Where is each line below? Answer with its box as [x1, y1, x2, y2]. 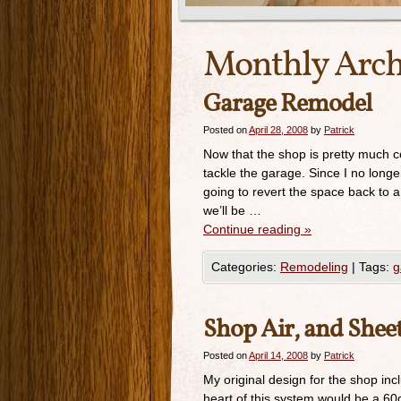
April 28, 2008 [249, 124, 308, 135]
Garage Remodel [203, 87, 371, 122]
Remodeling [280, 260, 348, 274]
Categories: [211, 260, 280, 274]
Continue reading [203, 222, 304, 236]
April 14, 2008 [249, 350, 308, 361]
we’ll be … [203, 203, 261, 218]
